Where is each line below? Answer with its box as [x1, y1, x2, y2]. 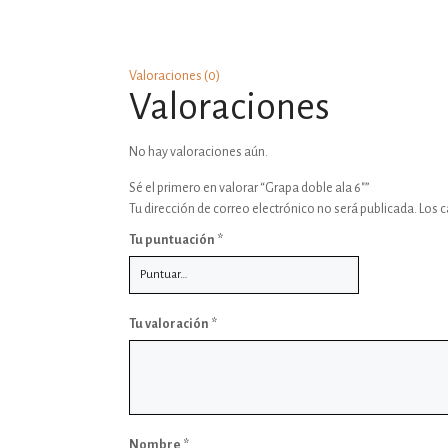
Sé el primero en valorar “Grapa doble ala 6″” [129, 181, 370, 195]
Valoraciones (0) [129, 69, 221, 83]
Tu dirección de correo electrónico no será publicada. [129, 202, 418, 216]
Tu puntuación [129, 233, 218, 247]
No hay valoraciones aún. [129, 145, 269, 159]
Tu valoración [129, 317, 212, 331]
